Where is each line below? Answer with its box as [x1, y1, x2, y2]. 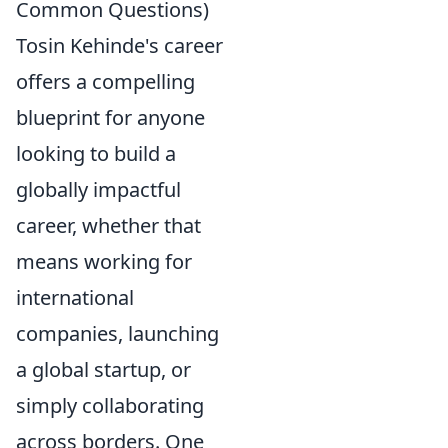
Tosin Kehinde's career [16, 32, 223, 59]
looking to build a [16, 140, 176, 167]
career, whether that [16, 212, 201, 239]
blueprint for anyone [16, 104, 205, 131]
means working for [16, 248, 192, 275]
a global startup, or [16, 356, 191, 383]
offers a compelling [16, 68, 195, 95]
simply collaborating [16, 392, 204, 419]
